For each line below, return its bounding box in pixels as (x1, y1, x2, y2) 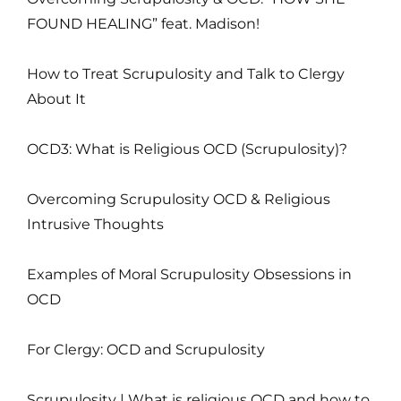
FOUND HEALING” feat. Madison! (27, 14, 260, 32)
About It (27, 90, 86, 107)
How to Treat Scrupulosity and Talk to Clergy (27, 64, 345, 82)
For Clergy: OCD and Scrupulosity (27, 340, 265, 358)
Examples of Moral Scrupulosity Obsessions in (27, 265, 352, 283)
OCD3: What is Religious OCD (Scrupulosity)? (27, 140, 347, 158)
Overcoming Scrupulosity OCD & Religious (27, 190, 330, 208)
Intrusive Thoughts (27, 215, 164, 233)
